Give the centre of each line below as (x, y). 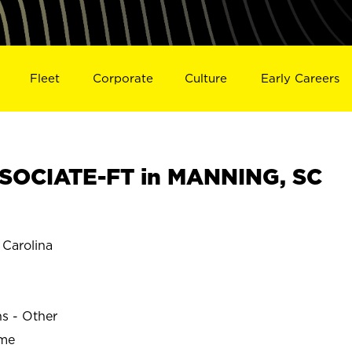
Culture (206, 78)
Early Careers (301, 78)
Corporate (123, 78)
